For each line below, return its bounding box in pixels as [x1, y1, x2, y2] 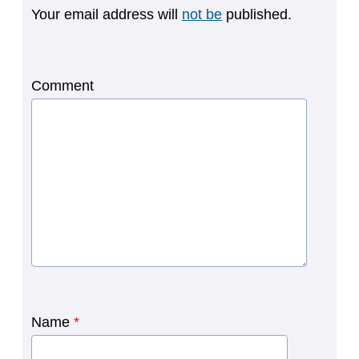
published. [222, 6, 292, 22]
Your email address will [31, 6, 182, 22]
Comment [31, 77, 94, 94]
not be [182, 6, 222, 22]
